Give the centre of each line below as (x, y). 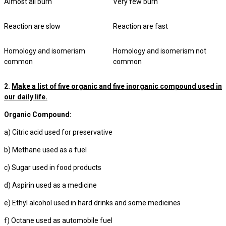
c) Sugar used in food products (53, 167)
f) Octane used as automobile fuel (58, 220)
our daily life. (26, 97)
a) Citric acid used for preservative (58, 132)
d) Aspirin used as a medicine (50, 185)
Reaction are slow (32, 26)
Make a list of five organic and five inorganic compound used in (117, 86)
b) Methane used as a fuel (45, 150)
